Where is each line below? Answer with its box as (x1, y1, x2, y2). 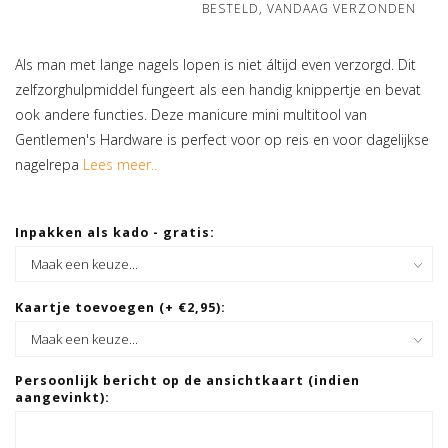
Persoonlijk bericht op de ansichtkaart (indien (15, 372, 360, 390)
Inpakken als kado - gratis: (15, 224, 215, 242)
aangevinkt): (15, 389, 110, 407)
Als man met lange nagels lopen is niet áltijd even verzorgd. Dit (15, 55, 416, 75)
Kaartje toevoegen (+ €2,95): (15, 299, 226, 317)
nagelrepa (15, 155, 83, 175)
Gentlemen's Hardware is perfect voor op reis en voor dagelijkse (15, 130, 429, 150)
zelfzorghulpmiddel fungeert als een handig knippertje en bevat (15, 80, 421, 100)
